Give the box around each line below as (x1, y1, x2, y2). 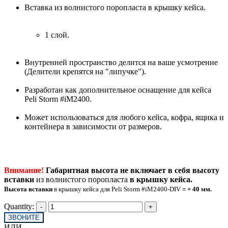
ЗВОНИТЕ (8, 213, 40, 221)
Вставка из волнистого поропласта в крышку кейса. (24, 3, 206, 12)
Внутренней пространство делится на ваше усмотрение (24, 58, 218, 67)
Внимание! (4, 165, 44, 175)
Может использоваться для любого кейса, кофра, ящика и (24, 112, 224, 122)
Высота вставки (4, 185, 52, 193)
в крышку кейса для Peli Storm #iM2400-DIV (52, 185, 181, 193)
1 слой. (45, 30, 69, 39)
